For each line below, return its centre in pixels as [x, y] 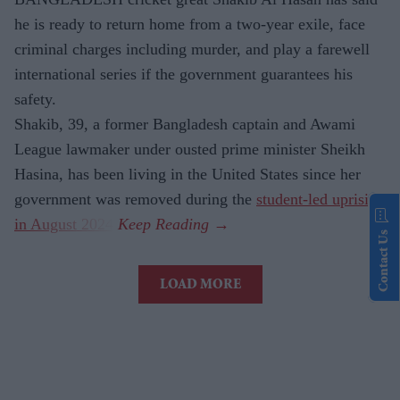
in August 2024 [64, 225]
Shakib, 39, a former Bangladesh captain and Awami [185, 125]
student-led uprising [321, 200]
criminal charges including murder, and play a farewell [192, 50]
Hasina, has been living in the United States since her [187, 175]
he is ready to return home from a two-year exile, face [190, 25]
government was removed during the [135, 200]
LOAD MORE [200, 286]
